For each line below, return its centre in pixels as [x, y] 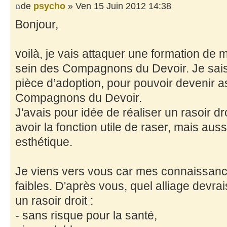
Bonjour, [37, 25]
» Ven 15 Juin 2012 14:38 [118, 6]
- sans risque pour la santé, [86, 216]
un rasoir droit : [54, 201]
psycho [49, 6]
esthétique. [44, 142]
